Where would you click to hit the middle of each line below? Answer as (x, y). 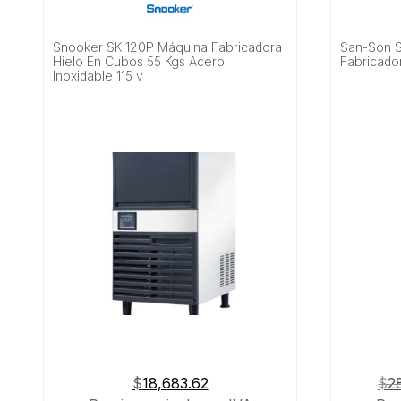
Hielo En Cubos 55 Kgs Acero (139, 61)
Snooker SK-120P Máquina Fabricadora (168, 47)
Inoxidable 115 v (98, 75)
